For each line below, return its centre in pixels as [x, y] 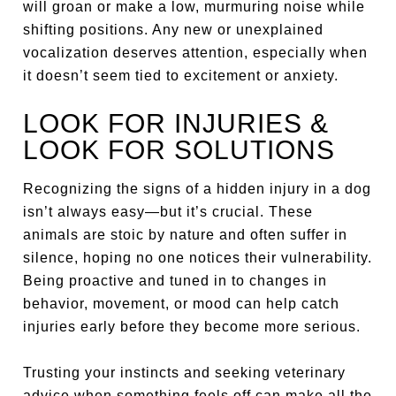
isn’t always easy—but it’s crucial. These [168, 212]
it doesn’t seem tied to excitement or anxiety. [181, 76]
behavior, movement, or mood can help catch [182, 304]
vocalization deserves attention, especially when [196, 53]
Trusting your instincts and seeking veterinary [185, 373]
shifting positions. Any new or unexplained [174, 30]
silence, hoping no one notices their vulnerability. [198, 258]
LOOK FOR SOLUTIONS [179, 150]
